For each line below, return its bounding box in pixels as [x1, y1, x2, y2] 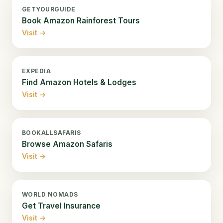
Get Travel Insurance [22, 201, 101, 211]
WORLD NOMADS [22, 190, 78, 198]
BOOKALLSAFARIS [22, 128, 81, 136]
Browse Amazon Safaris [22, 139, 112, 149]
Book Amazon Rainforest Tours [22, 15, 140, 25]
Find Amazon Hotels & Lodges [22, 77, 136, 87]
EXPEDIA [22, 67, 51, 75]
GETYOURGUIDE [22, 5, 76, 13]
